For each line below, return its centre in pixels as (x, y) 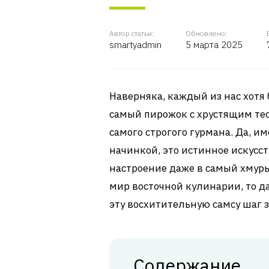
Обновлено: (206, 33)
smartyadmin (135, 45)
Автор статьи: (131, 33)
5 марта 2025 (214, 45)
